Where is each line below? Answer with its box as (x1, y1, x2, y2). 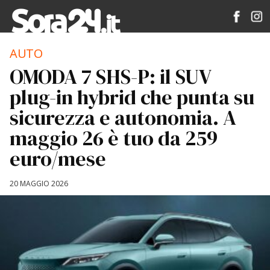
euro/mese (10, 145, 106, 172)
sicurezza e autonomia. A (10, 104, 236, 131)
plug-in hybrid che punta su (10, 83, 254, 111)
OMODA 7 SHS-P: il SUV (10, 63, 211, 90)
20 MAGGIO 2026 (10, 178, 68, 189)
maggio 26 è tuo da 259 (10, 124, 218, 152)
